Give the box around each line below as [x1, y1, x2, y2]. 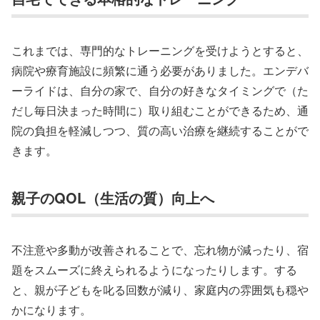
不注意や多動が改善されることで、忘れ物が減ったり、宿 [11, 241, 309, 259]
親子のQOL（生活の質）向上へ [11, 187, 214, 208]
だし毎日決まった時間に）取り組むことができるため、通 [11, 102, 309, 119]
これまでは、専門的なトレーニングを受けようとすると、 [11, 42, 309, 59]
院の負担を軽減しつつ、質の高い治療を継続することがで [11, 122, 309, 139]
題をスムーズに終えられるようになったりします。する [11, 261, 297, 279]
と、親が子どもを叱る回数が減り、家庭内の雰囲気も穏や [11, 281, 309, 299]
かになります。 [11, 301, 91, 319]
